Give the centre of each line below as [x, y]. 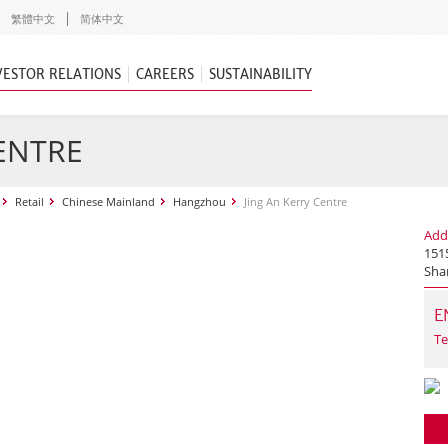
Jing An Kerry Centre [295, 201]
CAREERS [165, 74]
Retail [29, 201]
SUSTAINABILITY [260, 74]
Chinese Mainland [108, 201]
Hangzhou [199, 201]
